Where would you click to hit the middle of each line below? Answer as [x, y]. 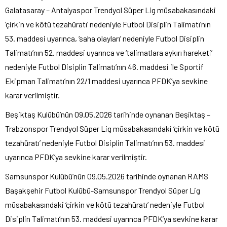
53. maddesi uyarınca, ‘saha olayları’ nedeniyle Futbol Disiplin [105, 38]
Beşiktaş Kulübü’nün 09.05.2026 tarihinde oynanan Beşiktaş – [108, 114]
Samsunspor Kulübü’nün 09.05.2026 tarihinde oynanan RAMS [107, 176]
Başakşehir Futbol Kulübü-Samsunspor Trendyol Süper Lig [103, 190]
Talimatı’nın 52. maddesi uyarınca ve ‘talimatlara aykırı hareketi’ [109, 52]
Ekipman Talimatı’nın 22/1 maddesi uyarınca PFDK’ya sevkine [106, 81]
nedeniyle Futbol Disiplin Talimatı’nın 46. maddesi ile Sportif [104, 66]
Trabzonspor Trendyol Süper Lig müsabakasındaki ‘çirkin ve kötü [112, 128]
